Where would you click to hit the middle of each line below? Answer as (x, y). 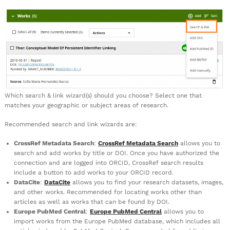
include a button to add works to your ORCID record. (94, 172)
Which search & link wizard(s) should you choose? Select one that (103, 95)
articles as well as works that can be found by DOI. (92, 202)
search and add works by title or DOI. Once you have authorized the (117, 153)
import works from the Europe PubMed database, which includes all (117, 221)
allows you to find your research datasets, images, (147, 182)
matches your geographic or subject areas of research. (87, 105)
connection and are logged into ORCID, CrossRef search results (109, 162)
